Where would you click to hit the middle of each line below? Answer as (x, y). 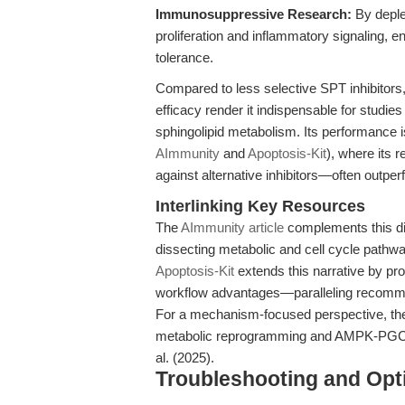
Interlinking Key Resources (260, 206)
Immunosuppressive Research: (254, 14)
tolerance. (184, 57)
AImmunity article (232, 227)
